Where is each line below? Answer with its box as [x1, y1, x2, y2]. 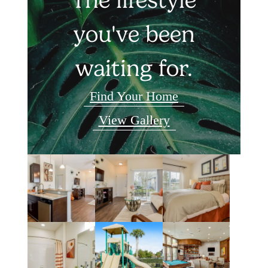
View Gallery [98, 112, 170, 128]
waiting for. [75, 54, 193, 82]
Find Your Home [90, 89, 178, 104]
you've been [73, 20, 195, 48]
